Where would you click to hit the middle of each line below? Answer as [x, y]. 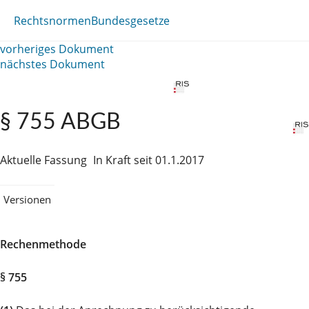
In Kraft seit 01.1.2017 [149, 160]
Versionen [27, 199]
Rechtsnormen [52, 20]
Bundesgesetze [130, 20]
